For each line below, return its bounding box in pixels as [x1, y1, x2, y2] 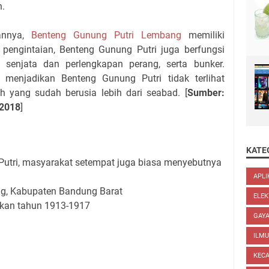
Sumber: [187, 86, 225, 98]
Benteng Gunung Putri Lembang [31, 29, 181, 41]
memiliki [181, 29, 225, 41]
